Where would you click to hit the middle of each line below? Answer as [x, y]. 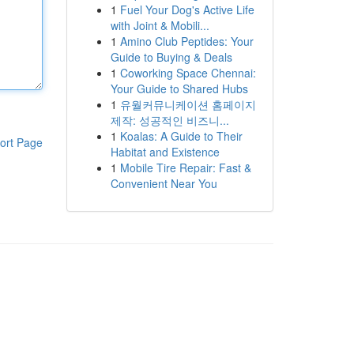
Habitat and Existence [165, 152]
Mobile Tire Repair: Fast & [185, 168]
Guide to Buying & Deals [171, 57]
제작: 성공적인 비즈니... [169, 120]
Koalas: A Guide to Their [181, 136]
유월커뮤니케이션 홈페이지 [188, 104]
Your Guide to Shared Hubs [179, 88]
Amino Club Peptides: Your [186, 41]
